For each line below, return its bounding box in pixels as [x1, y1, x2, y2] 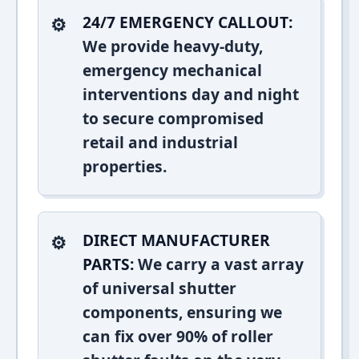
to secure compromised [83, 107, 264, 129]
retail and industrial [83, 131, 238, 153]
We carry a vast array [134, 253, 304, 275]
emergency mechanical [83, 59, 262, 81]
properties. [83, 155, 167, 177]
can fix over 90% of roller [83, 325, 273, 347]
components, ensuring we [83, 301, 282, 323]
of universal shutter [83, 277, 236, 299]
